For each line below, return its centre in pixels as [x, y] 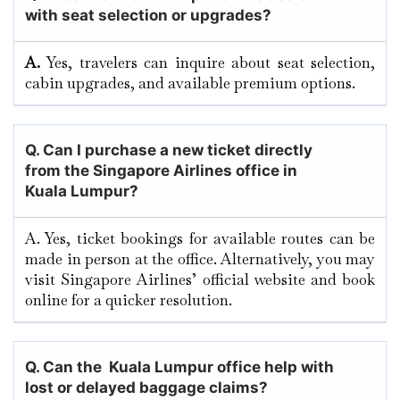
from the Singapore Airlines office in [161, 171]
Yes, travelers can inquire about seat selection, [211, 63]
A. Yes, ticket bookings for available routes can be [200, 239]
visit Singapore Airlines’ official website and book [200, 280]
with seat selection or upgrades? [148, 16]
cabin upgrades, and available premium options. [190, 83]
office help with [275, 367]
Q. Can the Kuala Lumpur [119, 367]
